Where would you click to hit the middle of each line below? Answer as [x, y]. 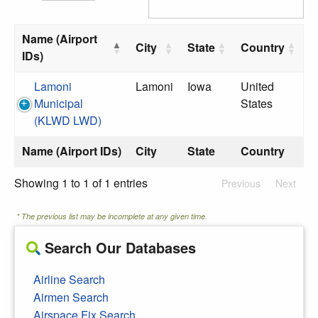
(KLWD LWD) [68, 120]
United [257, 86]
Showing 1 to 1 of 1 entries [81, 183]
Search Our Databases [118, 247]
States [257, 103]
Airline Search [69, 279]
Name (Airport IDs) [72, 151]
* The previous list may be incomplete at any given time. [112, 216]
